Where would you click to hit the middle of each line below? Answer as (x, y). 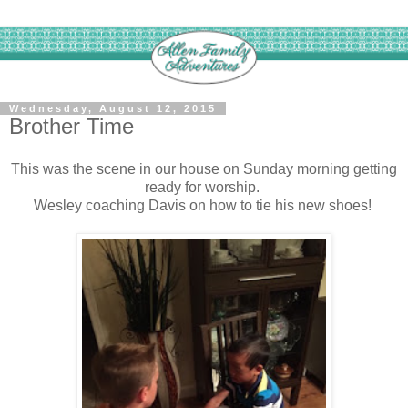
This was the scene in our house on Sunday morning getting (204, 169)
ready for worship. (204, 188)
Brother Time (71, 126)
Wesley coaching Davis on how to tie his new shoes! (204, 206)
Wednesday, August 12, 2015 (113, 108)
